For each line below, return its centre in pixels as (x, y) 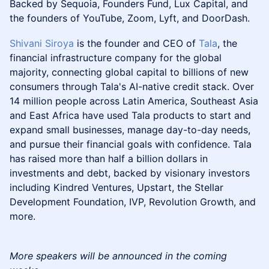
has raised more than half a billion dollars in (109, 159)
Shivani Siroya (42, 43)
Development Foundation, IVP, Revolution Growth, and (133, 202)
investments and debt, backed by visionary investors (130, 173)
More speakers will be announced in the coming (118, 256)
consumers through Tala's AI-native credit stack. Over (132, 86)
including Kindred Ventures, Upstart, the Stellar (116, 187)
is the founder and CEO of (136, 43)
